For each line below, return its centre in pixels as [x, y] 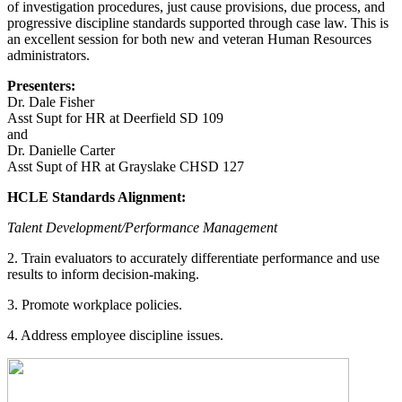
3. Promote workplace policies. [95, 304]
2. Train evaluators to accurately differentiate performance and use [193, 258]
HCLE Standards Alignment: [96, 197]
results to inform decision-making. [103, 274]
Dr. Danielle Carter [61, 150]
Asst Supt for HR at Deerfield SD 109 [115, 118]
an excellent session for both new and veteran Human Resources [189, 39]
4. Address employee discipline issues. [115, 335]
